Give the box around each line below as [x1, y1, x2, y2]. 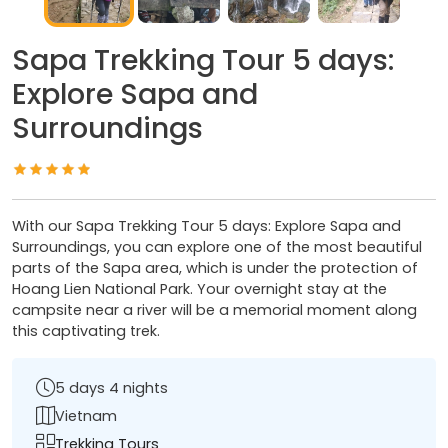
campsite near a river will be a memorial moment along [12, 300, 417, 321]
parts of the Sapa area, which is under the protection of [12, 258, 418, 279]
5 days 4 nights [55, 377, 168, 398]
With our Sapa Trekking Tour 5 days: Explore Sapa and [12, 216, 401, 237]
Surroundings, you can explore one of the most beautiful [12, 237, 422, 258]
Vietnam [55, 405, 117, 426]
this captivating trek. [12, 321, 160, 342]
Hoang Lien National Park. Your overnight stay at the [12, 279, 387, 300]
